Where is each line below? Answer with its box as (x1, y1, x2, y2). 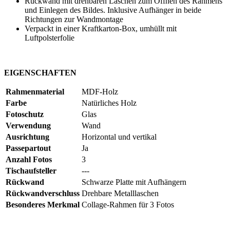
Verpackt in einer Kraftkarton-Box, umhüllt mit (25, 24, 177, 33)
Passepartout (6, 144, 51, 153)
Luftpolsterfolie (25, 33, 74, 43)
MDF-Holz (82, 87, 118, 97)
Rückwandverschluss (6, 189, 80, 198)
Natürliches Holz (82, 99, 137, 108)
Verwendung (6, 121, 51, 130)
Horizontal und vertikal (82, 132, 157, 142)
